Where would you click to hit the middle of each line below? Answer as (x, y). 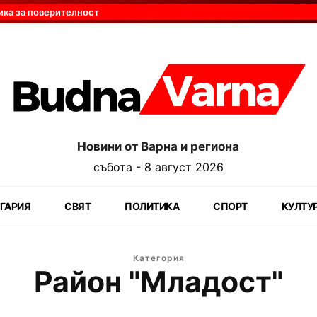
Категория (158, 258)
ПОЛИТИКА (152, 206)
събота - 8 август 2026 (158, 167)
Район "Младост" (158, 281)
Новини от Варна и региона (158, 146)
